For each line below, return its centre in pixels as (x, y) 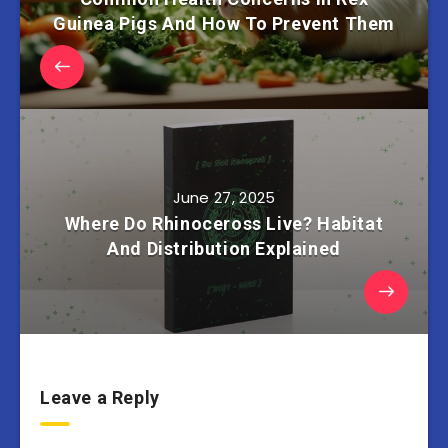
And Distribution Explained (224, 249)
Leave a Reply (100, 398)
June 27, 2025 (224, 198)
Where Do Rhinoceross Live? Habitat (224, 224)
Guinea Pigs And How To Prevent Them (223, 24)
